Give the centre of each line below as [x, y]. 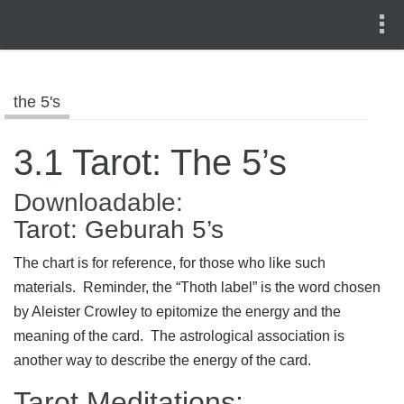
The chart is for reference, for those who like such [170, 263]
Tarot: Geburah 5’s [119, 230]
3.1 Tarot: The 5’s [150, 162]
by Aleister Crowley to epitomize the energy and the [177, 312]
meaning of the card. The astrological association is [179, 336]
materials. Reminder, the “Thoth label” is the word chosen [197, 287]
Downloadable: [98, 202]
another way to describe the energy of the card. [162, 360]
